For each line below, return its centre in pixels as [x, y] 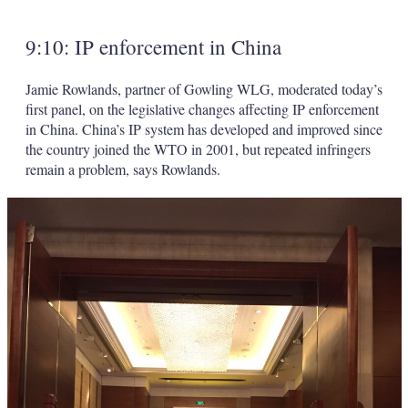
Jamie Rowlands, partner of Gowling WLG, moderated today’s [204, 89]
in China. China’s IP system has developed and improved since [204, 129]
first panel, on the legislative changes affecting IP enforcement [202, 109]
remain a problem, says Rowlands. [125, 169]
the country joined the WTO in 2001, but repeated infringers [198, 149]
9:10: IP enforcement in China [153, 47]
